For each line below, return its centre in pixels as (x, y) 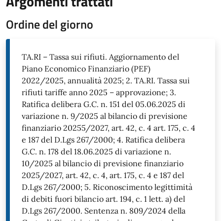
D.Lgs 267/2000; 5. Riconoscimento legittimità (107, 187)
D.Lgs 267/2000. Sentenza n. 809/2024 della (104, 211)
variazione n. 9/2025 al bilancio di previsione (105, 116)
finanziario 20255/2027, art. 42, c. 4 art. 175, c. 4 (109, 128)
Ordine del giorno (50, 24)
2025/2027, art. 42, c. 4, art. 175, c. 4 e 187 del (103, 175)
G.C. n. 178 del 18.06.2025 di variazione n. (96, 151)
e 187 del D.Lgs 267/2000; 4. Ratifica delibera (103, 140)
